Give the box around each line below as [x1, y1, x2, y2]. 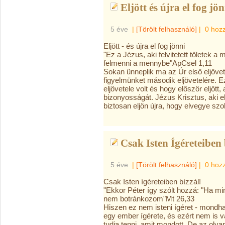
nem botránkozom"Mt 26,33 [103, 194, 194, 203]
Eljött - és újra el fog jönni [103, 42, 185, 50]
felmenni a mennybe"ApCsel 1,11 [103, 59, 212, 67]
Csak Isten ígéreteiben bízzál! [103, 177, 201, 186]
